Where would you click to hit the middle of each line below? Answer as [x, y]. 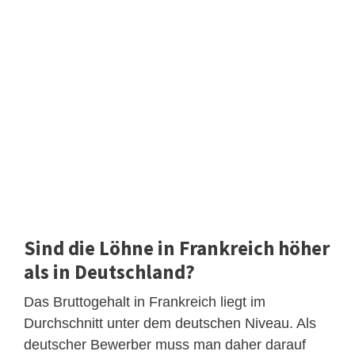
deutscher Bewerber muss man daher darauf [165, 345]
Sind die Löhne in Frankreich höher [177, 248]
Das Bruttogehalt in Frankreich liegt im [145, 302]
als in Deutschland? [109, 272]
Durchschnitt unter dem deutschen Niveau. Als [170, 324]
